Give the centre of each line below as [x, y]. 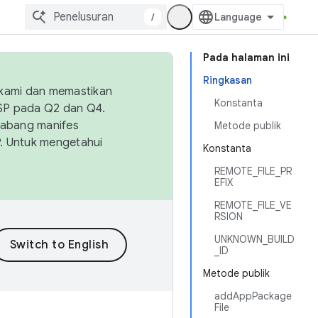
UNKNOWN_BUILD [254, 239]
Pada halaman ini [246, 57]
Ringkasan [227, 80]
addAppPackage [253, 296]
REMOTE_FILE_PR [253, 171]
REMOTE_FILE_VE [253, 205]
